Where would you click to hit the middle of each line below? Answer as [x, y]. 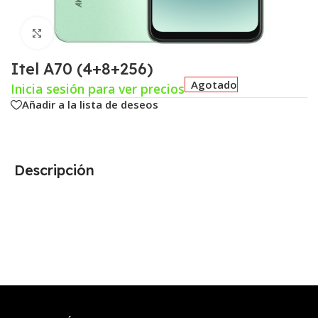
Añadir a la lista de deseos [90, 105]
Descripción [54, 170]
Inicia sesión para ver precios [98, 88]
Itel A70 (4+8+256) [82, 68]
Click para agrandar [100, 33]
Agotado [214, 84]
